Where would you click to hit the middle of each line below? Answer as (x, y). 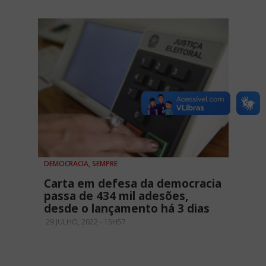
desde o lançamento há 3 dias (127, 208)
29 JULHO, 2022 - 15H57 (85, 221)
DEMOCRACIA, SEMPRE (81, 163)
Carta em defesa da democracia (133, 183)
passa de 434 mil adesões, (116, 196)
